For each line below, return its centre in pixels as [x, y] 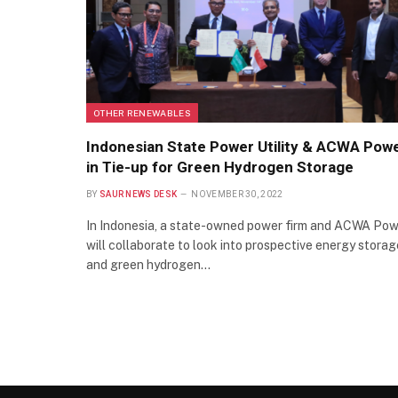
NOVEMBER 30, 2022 [237, 195]
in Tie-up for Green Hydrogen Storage [220, 167]
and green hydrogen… [148, 265]
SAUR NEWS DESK [138, 195]
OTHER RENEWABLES [142, 113]
